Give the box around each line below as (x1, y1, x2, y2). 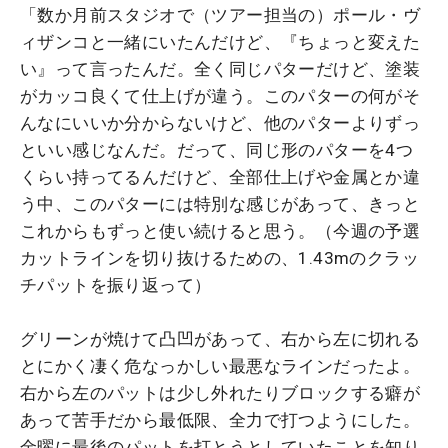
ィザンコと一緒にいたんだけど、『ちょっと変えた (20, 32, 421, 53)
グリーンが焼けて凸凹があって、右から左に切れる (20, 329, 421, 350)
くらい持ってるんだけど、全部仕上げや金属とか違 (20, 167, 421, 188)
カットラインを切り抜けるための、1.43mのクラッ (20, 248, 419, 269)
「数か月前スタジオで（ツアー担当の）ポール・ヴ (20, 5, 421, 26)
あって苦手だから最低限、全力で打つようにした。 (20, 410, 421, 431)
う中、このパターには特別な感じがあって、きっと (20, 194, 421, 215)
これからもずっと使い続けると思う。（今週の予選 (20, 221, 421, 242)
